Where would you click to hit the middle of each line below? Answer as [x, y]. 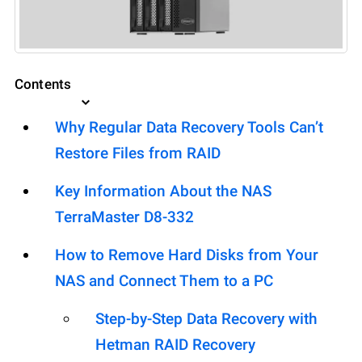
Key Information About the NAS [163, 192]
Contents [43, 84]
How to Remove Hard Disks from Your [187, 255]
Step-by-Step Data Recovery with [206, 319]
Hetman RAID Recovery [175, 345]
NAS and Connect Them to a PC [164, 281]
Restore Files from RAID [138, 154]
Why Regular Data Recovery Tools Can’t [189, 128]
